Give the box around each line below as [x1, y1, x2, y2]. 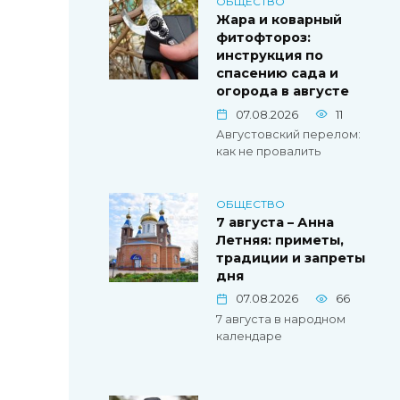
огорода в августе [216, 83, 349, 100]
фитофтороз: [216, 29, 311, 46]
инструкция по [216, 47, 323, 64]
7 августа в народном [216, 312, 346, 327]
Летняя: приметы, [216, 232, 344, 249]
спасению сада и [216, 65, 338, 82]
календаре [216, 329, 282, 344]
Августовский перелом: [216, 128, 361, 142]
